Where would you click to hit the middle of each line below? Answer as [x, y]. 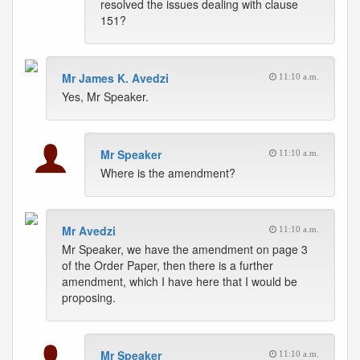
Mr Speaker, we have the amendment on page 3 [185, 249]
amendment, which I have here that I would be [180, 281]
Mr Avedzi [89, 231]
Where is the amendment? [168, 173]
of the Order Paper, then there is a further [168, 265]
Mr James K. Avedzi [115, 78]
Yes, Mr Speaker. [105, 96]
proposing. [89, 297]
